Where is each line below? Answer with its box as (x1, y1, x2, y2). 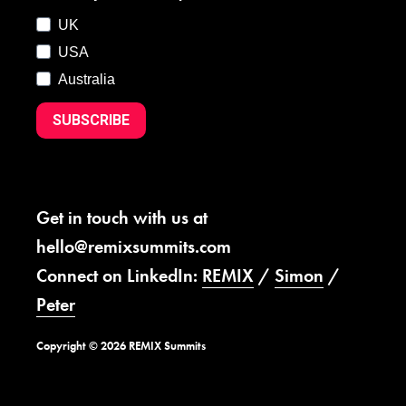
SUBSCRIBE (53, 111, 130, 130)
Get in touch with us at (36, 205, 208, 229)
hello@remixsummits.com (36, 234, 231, 258)
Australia (58, 71, 115, 87)
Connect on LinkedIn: (36, 263, 202, 287)
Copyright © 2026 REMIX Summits (36, 337, 206, 353)
